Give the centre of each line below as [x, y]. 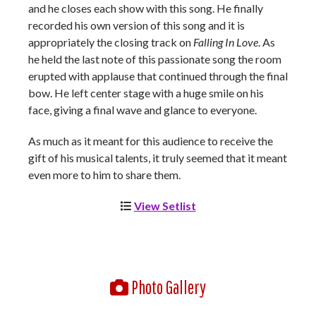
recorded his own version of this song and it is [136, 25]
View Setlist [165, 206]
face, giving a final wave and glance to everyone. [142, 110]
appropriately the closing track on [111, 42]
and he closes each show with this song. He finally [146, 8]
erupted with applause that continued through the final [158, 76]
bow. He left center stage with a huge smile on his [146, 93]
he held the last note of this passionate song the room [155, 59]
